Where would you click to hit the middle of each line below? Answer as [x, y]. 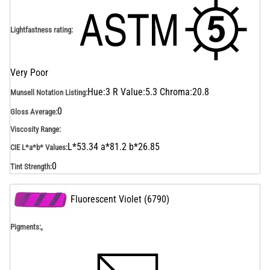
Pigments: [26, 227]
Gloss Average [33, 111]
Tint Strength [30, 166]
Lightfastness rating [41, 30]
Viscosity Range [35, 129]
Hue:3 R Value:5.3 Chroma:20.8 [148, 92]
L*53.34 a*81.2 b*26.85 [114, 147]
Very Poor [29, 73]
